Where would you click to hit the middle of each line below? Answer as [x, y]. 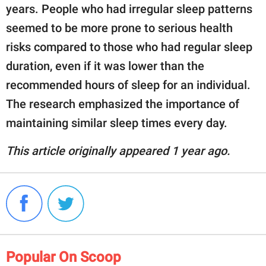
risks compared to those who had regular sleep [129, 47]
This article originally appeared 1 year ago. [118, 151]
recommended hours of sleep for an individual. [128, 85]
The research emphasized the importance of [123, 104]
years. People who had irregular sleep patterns [129, 9]
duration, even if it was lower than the [105, 66]
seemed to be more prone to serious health [119, 28]
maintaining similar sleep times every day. [118, 123]
